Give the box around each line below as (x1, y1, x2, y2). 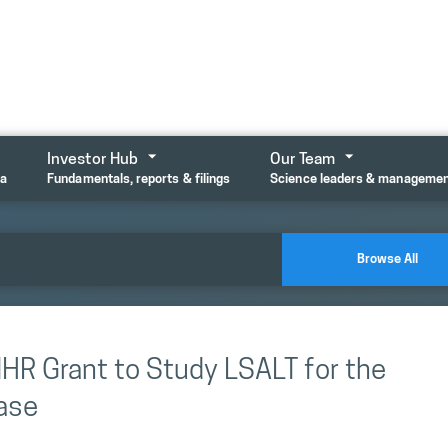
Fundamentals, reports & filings (47, 172, 231, 186)
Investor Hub (47, 151, 139, 168)
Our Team (270, 151, 336, 168)
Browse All (357, 252, 419, 266)
